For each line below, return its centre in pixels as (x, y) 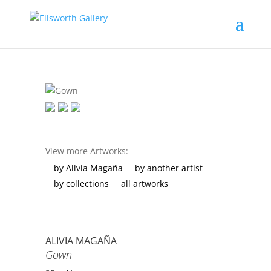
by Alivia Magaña (88, 168)
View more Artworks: (87, 151)
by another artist (168, 168)
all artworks (144, 183)
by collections (81, 183)
